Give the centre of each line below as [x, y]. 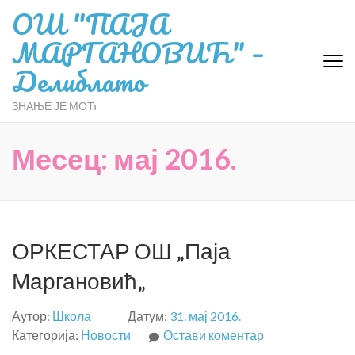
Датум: [149, 316]
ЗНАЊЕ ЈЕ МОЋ [54, 106]
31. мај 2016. [205, 316]
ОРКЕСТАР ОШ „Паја [121, 250]
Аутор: [32, 316]
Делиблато [78, 81]
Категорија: [46, 335]
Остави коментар [214, 335]
